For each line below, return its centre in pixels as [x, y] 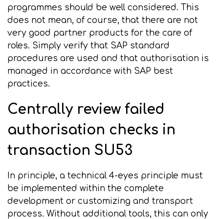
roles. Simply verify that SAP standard [88, 46]
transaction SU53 [70, 151]
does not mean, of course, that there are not [103, 20]
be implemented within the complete [86, 188]
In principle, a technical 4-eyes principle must [105, 176]
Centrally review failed [86, 109]
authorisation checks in [91, 130]
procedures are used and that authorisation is [108, 58]
